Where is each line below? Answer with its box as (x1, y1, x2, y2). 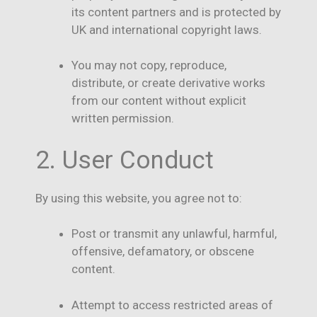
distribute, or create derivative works (71, 76, 265, 91)
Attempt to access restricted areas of (71, 297, 273, 312)
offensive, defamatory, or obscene (71, 244, 254, 259)
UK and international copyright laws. (71, 22, 262, 37)
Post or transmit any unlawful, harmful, (71, 226, 277, 241)
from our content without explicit (71, 93, 246, 108)
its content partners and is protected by (71, 4, 281, 19)
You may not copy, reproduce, (71, 58, 226, 73)
